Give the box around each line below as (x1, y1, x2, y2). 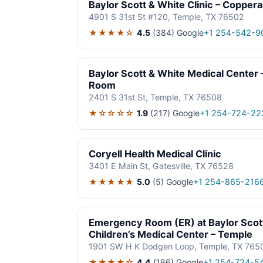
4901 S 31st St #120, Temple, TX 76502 (89, 12, 244, 22)
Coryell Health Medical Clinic (89, 148, 221, 160)
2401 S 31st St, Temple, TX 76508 (89, 92, 222, 103)
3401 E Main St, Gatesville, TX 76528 (89, 161, 234, 171)
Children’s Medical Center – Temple (89, 228, 252, 241)
